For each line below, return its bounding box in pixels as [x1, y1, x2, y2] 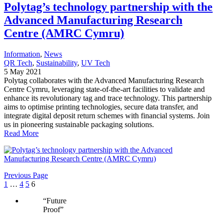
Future [46, 196, 66, 205]
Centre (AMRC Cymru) [4, 26, 124, 40]
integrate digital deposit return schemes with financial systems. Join [4, 111, 210, 120]
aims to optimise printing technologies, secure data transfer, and [4, 102, 198, 111]
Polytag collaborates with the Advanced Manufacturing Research [4, 76, 204, 85]
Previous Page [4, 171, 48, 179]
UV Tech [81, 58, 110, 67]
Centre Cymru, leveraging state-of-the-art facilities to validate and [4, 85, 205, 93]
